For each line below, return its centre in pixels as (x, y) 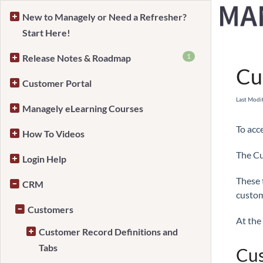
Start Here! (46, 33)
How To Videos (53, 134)
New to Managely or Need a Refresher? (104, 17)
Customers (50, 209)
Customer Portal (57, 83)
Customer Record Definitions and (108, 232)
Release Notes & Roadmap (77, 58)
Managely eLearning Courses (83, 108)
